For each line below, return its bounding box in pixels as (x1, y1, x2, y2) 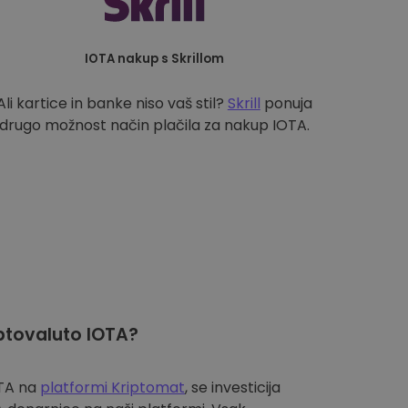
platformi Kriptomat (40, 377, 185, 398)
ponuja (260, 93, 312, 114)
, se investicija (185, 377, 280, 398)
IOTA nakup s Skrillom (84, 50, 224, 67)
